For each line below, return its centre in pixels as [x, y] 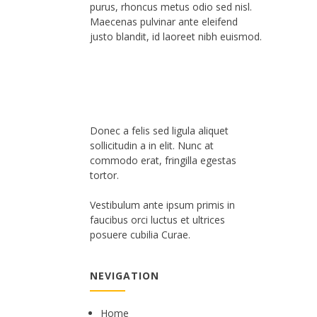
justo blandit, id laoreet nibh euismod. [176, 36]
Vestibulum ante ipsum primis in [162, 205]
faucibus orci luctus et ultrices [157, 220]
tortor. [104, 175]
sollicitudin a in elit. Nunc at [152, 145]
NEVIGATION [125, 276]
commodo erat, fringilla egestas [163, 160]
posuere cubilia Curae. [140, 235]
